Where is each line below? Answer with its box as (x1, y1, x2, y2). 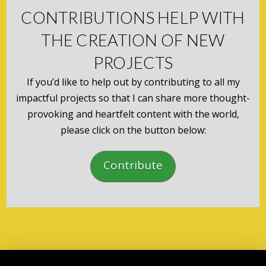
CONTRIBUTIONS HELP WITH (21, 8, 245, 28)
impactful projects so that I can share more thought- (16, 91, 250, 105)
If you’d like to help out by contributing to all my (26, 75, 240, 89)
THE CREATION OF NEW (41, 30, 225, 50)
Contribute (103, 157, 163, 173)
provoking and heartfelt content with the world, (27, 107, 239, 121)
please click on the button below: (60, 123, 206, 137)
